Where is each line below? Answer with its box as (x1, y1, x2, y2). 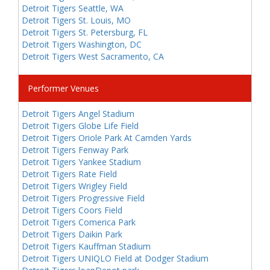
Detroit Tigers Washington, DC (22, 39, 142, 50)
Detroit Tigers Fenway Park (22, 144, 128, 155)
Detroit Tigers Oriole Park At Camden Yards (22, 132, 192, 143)
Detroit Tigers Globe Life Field (22, 120, 139, 131)
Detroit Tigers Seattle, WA (22, 2, 124, 14)
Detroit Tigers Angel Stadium (22, 108, 134, 119)
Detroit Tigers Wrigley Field (22, 180, 127, 192)
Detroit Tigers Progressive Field (22, 192, 145, 204)
